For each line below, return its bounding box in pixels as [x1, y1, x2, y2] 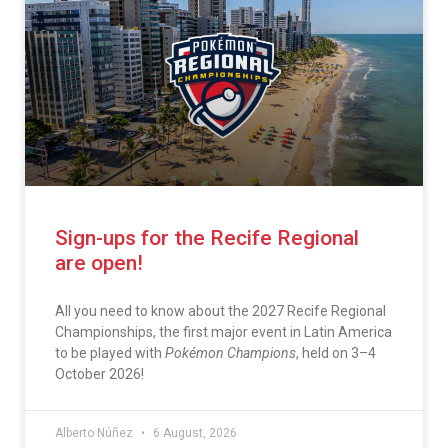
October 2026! [55, 365, 144, 382]
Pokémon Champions [165, 344, 296, 361]
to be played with [55, 344, 165, 361]
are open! [55, 250, 143, 275]
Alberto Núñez [55, 425, 136, 440]
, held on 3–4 [296, 344, 376, 361]
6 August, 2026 [150, 425, 237, 440]
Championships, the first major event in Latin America [55, 323, 392, 340]
